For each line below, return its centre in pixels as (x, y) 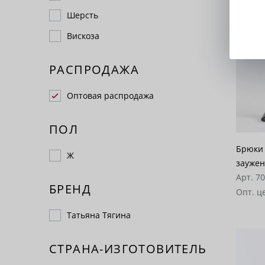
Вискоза (83, 36)
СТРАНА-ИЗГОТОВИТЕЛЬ (128, 249)
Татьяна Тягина (99, 215)
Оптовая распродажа (110, 96)
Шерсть (83, 15)
